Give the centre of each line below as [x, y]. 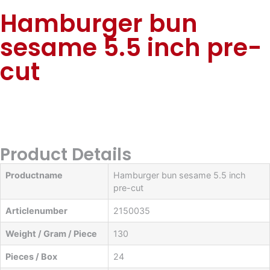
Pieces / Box [31, 256]
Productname [34, 175]
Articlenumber [36, 211]
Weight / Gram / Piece [51, 234]
